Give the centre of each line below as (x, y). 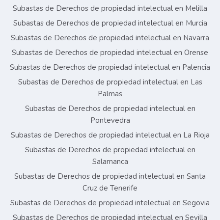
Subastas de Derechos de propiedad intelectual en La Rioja (110, 135)
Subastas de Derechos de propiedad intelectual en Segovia (110, 203)
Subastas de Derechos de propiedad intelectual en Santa (110, 177)
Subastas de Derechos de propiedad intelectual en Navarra (110, 38)
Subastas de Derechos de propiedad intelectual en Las (110, 82)
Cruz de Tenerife (110, 188)
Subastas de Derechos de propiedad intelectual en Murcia (110, 23)
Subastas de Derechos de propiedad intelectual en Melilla (110, 9)
